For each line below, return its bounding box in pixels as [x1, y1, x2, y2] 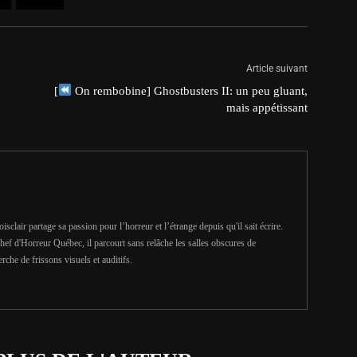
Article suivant [246, 62, 308, 74]
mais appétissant [226, 100, 308, 114]
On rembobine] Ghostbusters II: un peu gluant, [72, 84, 308, 97]
